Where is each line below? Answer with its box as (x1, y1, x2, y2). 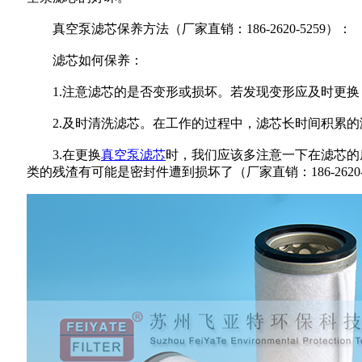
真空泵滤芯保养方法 (27, 21, 169, 36)
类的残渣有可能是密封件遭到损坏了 (27, 164, 234, 179)
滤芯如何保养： (27, 53, 143, 67)
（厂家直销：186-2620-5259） (169, 21, 339, 36)
